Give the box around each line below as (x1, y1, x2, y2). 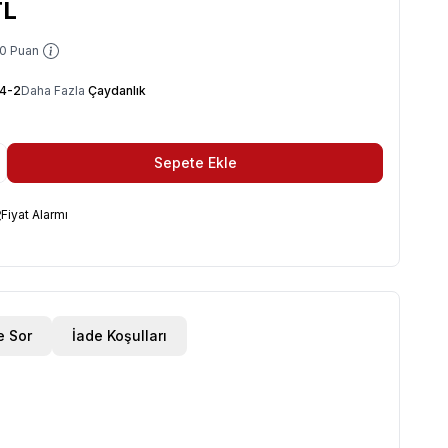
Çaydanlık (88, 83, 146, 98)
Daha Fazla (21, 83, 88, 98)
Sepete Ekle (153, 154, 237, 171)
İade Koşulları (72, 327, 167, 344)
